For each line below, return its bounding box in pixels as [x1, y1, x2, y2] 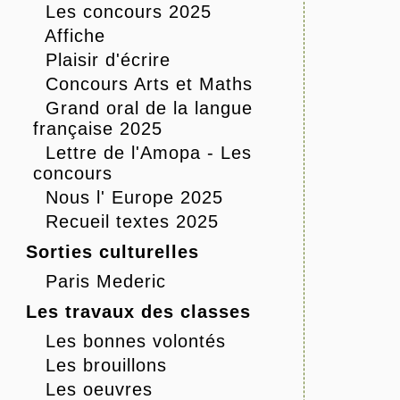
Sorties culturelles [26, 242, 199, 262]
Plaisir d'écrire [46, 50, 171, 71]
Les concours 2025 [46, 2, 212, 22]
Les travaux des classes [26, 302, 251, 322]
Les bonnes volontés [46, 331, 226, 352]
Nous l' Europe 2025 [46, 187, 223, 208]
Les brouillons [46, 355, 167, 376]
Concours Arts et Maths [46, 74, 253, 95]
